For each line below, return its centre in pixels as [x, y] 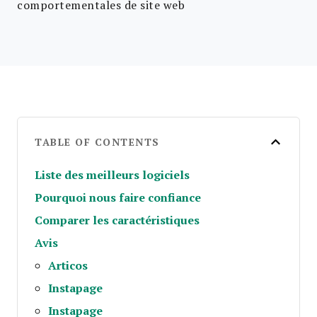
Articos [68, 265]
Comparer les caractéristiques [117, 220]
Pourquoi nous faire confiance [118, 197]
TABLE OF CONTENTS [97, 142]
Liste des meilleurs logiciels [112, 174]
